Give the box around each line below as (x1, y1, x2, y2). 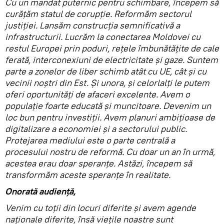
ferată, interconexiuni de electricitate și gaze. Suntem (5, 53, 218, 65)
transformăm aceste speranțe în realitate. (5, 168, 170, 180)
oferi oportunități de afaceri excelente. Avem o (5, 88, 190, 100)
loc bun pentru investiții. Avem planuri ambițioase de (5, 111, 215, 123)
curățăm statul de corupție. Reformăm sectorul (5, 7, 191, 19)
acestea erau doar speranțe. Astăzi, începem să (5, 157, 192, 169)
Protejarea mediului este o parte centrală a (5, 134, 175, 146)
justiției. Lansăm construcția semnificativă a (5, 19, 180, 31)
